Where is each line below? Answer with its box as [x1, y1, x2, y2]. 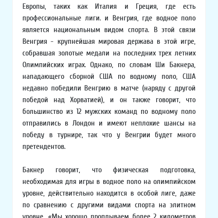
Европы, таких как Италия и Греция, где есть [22, 2, 196, 11]
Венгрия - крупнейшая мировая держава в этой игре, [22, 37, 196, 46]
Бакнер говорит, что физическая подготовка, [22, 165, 196, 175]
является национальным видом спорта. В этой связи [22, 25, 196, 35]
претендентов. [22, 142, 66, 151]
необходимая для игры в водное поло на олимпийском [22, 177, 196, 186]
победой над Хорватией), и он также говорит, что [22, 95, 196, 105]
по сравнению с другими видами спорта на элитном [22, 200, 196, 210]
